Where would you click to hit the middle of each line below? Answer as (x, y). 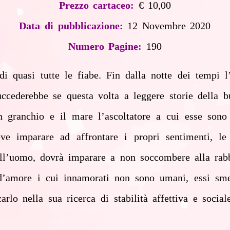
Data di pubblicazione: (71, 26)
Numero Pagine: (105, 46)
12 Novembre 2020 (169, 26)
